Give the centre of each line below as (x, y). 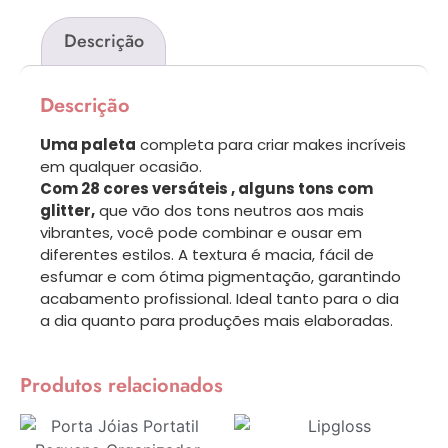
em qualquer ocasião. (121, 166)
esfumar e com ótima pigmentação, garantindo (220, 276)
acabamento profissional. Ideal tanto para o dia (219, 298)
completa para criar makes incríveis (271, 144)
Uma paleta (88, 144)
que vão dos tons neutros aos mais (229, 210)
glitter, (67, 210)
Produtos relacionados (121, 386)
